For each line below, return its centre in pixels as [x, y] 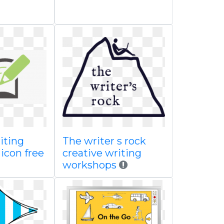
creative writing [102, 153]
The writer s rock [104, 141]
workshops [89, 165]
